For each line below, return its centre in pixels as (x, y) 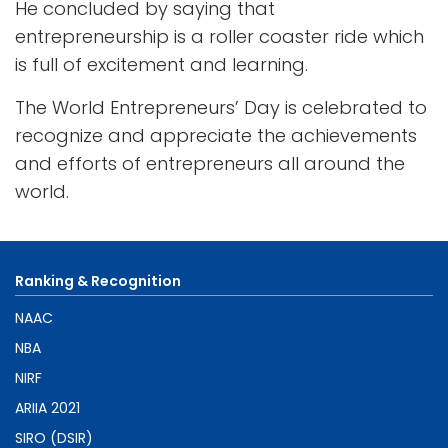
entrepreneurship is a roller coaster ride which (219, 36)
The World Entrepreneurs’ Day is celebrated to (221, 107)
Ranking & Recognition (98, 280)
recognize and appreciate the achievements (216, 135)
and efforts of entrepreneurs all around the (210, 163)
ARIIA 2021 (47, 407)
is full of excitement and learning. (161, 64)
